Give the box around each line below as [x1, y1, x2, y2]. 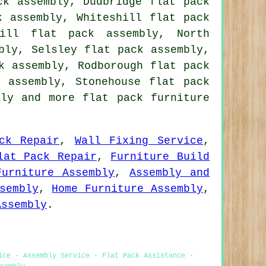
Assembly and [129, 166, 210, 179]
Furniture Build [110, 150, 210, 163]
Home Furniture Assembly [52, 182, 204, 195]
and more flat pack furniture [13, 91, 210, 104]
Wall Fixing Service [74, 134, 204, 147]
